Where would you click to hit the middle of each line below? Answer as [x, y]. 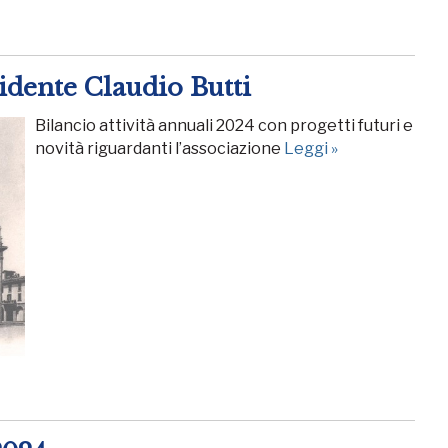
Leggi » [311, 149]
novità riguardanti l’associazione [159, 149]
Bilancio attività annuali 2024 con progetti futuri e [224, 126]
